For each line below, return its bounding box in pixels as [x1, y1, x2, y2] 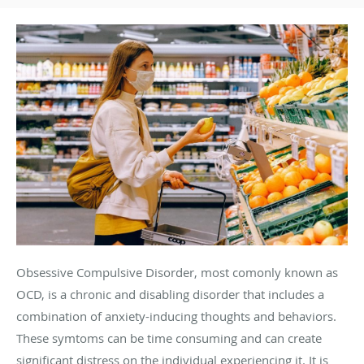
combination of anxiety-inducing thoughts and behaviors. [16, 307, 336, 324]
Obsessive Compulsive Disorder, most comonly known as [16, 263, 338, 280]
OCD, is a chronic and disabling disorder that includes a [16, 285, 324, 302]
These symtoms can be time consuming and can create [16, 329, 322, 346]
